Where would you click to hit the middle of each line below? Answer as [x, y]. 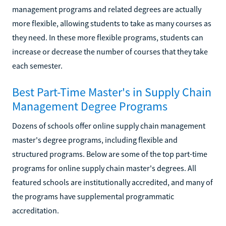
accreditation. [36, 210]
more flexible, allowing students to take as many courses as [112, 23]
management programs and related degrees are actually [107, 9]
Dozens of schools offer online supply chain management [109, 125]
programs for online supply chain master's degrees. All [104, 168]
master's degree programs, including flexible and [95, 139]
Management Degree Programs [90, 106]
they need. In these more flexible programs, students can [108, 37]
